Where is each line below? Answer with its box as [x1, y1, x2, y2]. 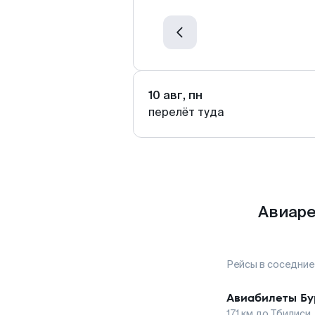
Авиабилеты [226, 290, 297, 306]
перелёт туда [148, 105, 224, 120]
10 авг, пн [148, 88, 202, 103]
